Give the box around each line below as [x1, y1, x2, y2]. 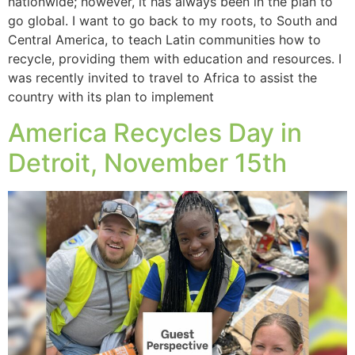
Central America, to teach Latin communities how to [8, 32, 321, 48]
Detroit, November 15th [8, 147, 287, 178]
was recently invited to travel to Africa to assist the [8, 70, 317, 86]
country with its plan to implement [8, 89, 214, 105]
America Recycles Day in [8, 116, 302, 148]
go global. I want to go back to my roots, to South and [8, 13, 338, 29]
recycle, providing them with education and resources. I [8, 51, 342, 67]
